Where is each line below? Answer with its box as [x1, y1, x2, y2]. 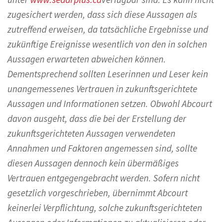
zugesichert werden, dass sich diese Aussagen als [7, 8, 197, 20]
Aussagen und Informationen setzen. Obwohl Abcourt [7, 97, 212, 110]
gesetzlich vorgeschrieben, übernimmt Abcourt [7, 186, 188, 199]
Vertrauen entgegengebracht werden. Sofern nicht [7, 171, 200, 184]
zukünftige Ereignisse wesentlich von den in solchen [7, 38, 207, 50]
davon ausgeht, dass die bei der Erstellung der [7, 112, 186, 124]
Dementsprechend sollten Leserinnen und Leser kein [7, 67, 208, 80]
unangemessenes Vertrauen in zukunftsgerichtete [7, 82, 197, 95]
